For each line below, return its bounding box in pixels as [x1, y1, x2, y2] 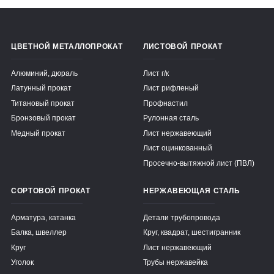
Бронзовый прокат [11, 114, 76, 122]
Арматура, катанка [11, 213, 76, 221]
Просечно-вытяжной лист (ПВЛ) [143, 158, 254, 167]
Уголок [11, 258, 34, 267]
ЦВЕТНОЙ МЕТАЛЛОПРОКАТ [11, 42, 123, 51]
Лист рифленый [143, 84, 199, 92]
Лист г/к [143, 68, 169, 77]
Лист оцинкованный [143, 144, 212, 152]
